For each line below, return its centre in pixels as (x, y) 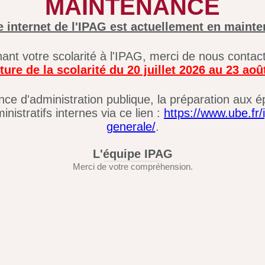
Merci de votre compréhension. (132, 167)
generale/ (131, 127)
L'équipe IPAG (132, 154)
